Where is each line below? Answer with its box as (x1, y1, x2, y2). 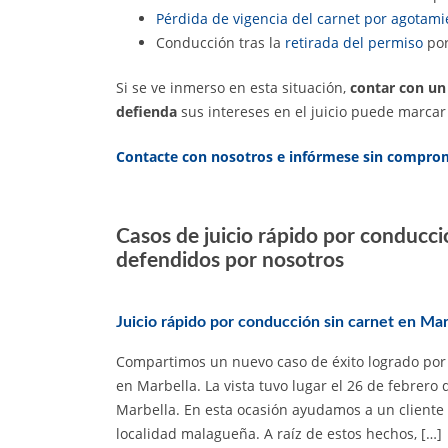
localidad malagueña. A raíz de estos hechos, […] (116, 424, 442, 444)
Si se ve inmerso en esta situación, (116, 77, 350, 97)
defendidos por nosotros (116, 249, 344, 271)
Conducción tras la (156, 32, 285, 52)
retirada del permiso (285, 32, 423, 52)
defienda (116, 101, 177, 121)
